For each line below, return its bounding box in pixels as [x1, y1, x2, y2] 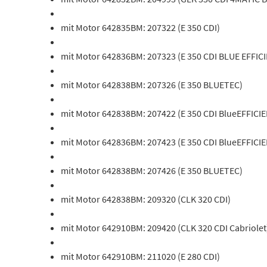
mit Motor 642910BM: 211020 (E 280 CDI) [61, 250, 220, 262]
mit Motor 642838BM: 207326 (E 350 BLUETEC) [61, 79, 243, 91]
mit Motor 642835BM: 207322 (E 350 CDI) [61, 21, 220, 33]
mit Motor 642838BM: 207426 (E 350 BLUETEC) [61, 164, 243, 176]
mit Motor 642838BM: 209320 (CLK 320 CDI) [61, 193, 231, 205]
